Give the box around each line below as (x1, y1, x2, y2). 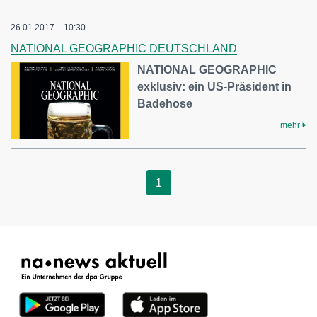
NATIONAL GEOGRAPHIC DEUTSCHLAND (11, 42, 237, 55)
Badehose (137, 98, 193, 110)
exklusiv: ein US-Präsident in (137, 81, 292, 93)
